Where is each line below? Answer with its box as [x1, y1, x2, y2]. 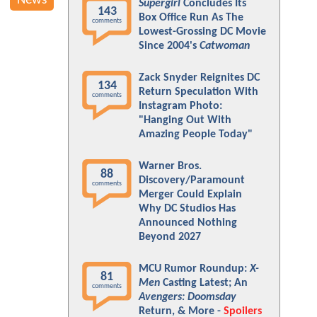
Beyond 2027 [139, 231, 201, 243]
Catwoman [200, 40, 250, 52]
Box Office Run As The [139, 12, 243, 23]
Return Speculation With [139, 86, 258, 98]
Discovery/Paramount [139, 175, 245, 186]
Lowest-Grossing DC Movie [139, 26, 266, 38]
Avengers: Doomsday [139, 292, 236, 303]
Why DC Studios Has [139, 203, 236, 214]
